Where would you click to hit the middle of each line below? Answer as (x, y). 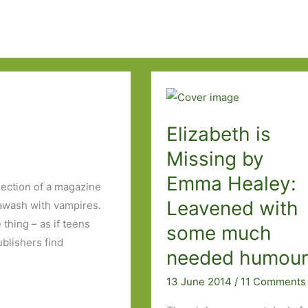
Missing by (216, 159)
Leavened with (233, 209)
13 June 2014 (201, 281)
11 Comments (274, 281)
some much (219, 233)
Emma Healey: (232, 184)
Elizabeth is (219, 134)
